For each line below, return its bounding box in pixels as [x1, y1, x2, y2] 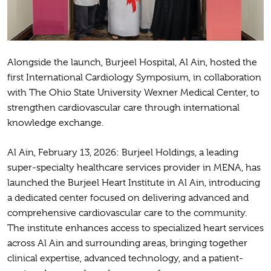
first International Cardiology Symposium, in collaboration [7, 72, 261, 83]
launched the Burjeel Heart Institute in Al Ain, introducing [7, 177, 260, 189]
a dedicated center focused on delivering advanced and [7, 192, 249, 204]
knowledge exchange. [7, 117, 103, 129]
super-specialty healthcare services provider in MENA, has [7, 162, 261, 174]
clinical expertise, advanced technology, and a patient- [7, 253, 243, 264]
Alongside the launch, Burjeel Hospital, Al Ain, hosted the [7, 57, 257, 68]
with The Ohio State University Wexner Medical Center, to [7, 87, 260, 99]
